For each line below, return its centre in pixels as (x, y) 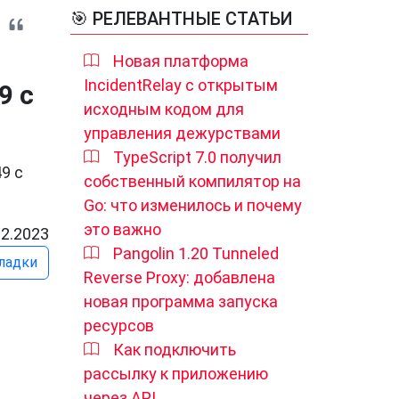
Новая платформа (181, 61)
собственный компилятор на (192, 181)
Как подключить (175, 350)
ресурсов (119, 326)
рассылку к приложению (176, 374)
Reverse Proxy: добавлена (179, 277)
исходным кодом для (164, 109)
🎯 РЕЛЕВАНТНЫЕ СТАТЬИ (182, 19)
